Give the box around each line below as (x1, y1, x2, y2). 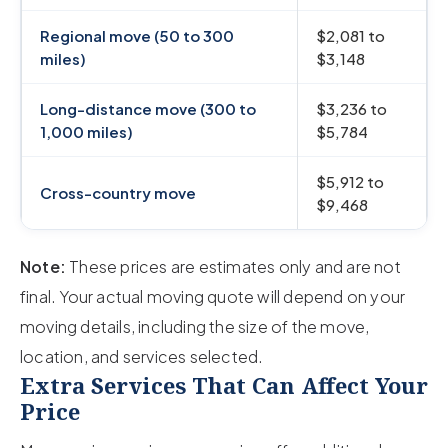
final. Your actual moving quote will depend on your (20, 285, 406, 307)
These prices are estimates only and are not (66, 255, 401, 277)
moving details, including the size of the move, (20, 315, 370, 337)
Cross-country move (40, 182, 196, 202)
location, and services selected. (20, 345, 264, 367)
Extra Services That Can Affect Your (20, 369, 428, 400)
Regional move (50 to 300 (40, 25, 234, 45)
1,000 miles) (40, 121, 133, 141)
